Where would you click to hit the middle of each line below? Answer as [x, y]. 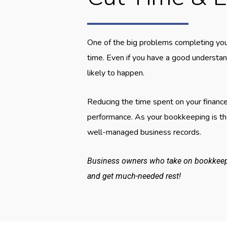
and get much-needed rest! [134, 176]
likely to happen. [116, 73]
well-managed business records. [144, 133]
